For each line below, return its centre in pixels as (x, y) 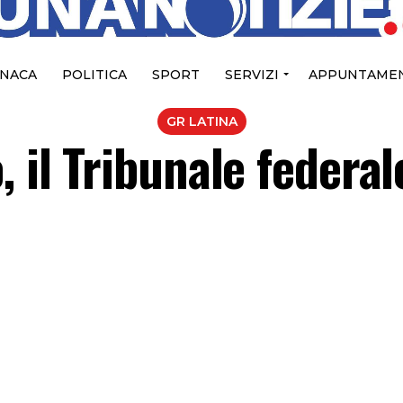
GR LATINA (201, 122)
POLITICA (94, 75)
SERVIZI (251, 75)
